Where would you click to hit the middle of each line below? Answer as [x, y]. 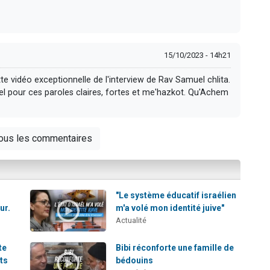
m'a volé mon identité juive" [170, 208]
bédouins [135, 260]
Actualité [131, 220]
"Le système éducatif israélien [176, 195]
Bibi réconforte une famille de [175, 248]
